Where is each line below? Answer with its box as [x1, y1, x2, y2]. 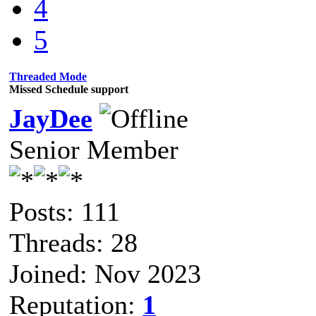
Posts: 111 [9, 196, 120, 226]
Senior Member [9, 134, 178, 164]
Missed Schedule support [9, 83, 128, 95]
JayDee [9, 103, 92, 133]
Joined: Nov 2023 [9, 258, 201, 288]
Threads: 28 [9, 227, 138, 257]
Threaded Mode [9, 70, 87, 83]
